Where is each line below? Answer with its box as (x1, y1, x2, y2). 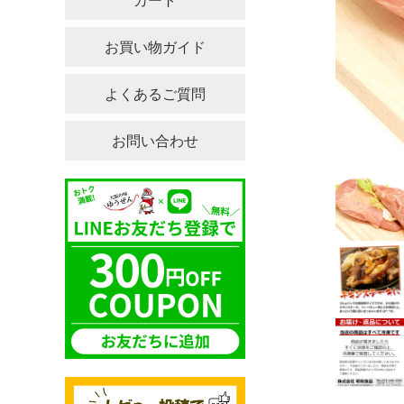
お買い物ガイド (105, 37, 206, 57)
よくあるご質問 (105, 84, 206, 104)
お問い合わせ (112, 131, 198, 151)
